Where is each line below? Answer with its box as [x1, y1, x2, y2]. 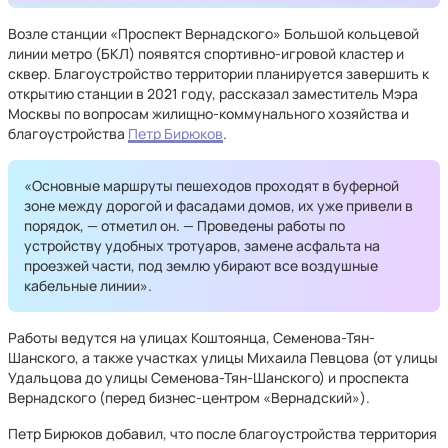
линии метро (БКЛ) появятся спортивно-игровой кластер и [8, 44, 404, 63]
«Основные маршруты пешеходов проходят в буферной [24, 176, 399, 195]
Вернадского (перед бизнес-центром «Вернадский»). [8, 388, 370, 407]
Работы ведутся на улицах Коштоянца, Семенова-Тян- [8, 328, 375, 347]
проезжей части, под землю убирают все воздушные [24, 256, 378, 275]
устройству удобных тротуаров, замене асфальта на [24, 236, 380, 255]
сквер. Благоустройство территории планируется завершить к [8, 64, 429, 83]
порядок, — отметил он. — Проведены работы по [24, 216, 345, 235]
